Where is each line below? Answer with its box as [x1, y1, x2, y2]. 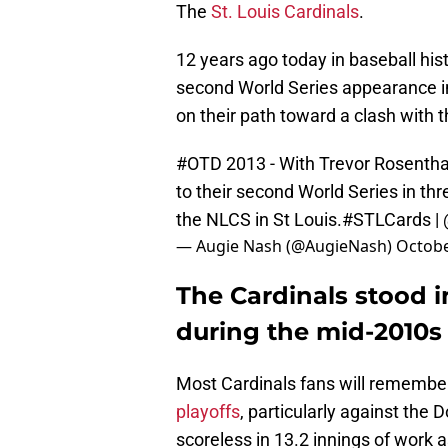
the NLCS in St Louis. [176, 209, 342, 231]
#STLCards [342, 209, 431, 231]
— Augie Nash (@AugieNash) [176, 235, 396, 258]
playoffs [176, 401, 240, 423]
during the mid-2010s [176, 317, 442, 347]
